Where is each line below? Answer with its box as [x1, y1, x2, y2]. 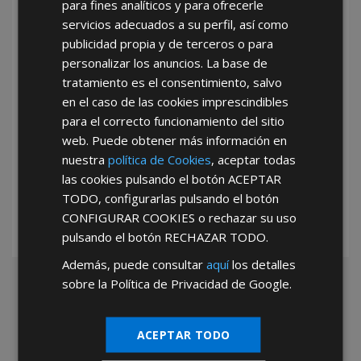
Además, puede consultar [62, 255, 207, 272]
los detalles [229, 255, 297, 272]
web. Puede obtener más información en [62, 131, 288, 147]
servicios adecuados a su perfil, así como [62, 15, 289, 31]
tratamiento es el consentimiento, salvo [62, 73, 283, 89]
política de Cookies [108, 151, 212, 167]
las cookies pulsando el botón [62, 170, 229, 186]
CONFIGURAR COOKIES [62, 209, 196, 225]
